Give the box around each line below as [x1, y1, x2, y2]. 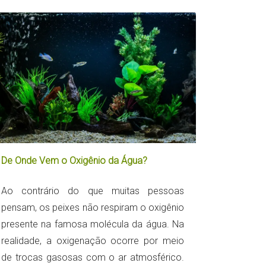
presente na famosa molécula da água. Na [1, 218, 184, 230]
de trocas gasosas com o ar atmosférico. [1, 251, 184, 263]
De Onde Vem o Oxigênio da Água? [1, 154, 147, 166]
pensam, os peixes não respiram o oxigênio [1, 201, 184, 213]
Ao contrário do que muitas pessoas [1, 185, 184, 197]
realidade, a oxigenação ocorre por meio [1, 235, 184, 246]
